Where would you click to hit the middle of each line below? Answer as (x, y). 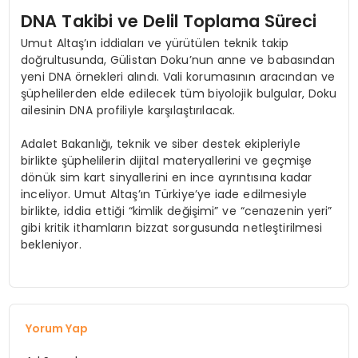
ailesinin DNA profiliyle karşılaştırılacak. (128, 111)
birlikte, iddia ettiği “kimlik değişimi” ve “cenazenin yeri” (177, 211)
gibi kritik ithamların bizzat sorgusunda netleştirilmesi (172, 228)
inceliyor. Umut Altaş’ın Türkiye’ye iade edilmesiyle (164, 195)
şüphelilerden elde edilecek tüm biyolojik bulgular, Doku (179, 94)
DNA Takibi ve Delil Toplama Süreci (169, 21)
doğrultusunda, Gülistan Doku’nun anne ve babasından (178, 60)
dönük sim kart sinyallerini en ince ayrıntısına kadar (167, 178)
